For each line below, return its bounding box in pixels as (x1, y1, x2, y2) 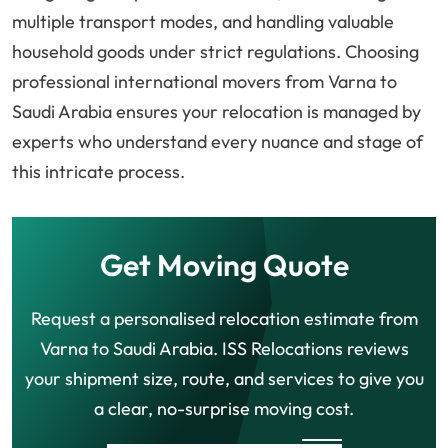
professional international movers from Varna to (12, 70, 397, 94)
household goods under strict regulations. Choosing (12, 40, 419, 64)
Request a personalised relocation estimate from (30, 307, 418, 331)
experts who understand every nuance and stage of (12, 130, 423, 154)
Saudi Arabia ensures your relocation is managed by (12, 100, 421, 124)
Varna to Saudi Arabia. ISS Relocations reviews (39, 337, 409, 361)
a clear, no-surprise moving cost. (94, 397, 354, 421)
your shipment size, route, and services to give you (24, 367, 424, 391)
